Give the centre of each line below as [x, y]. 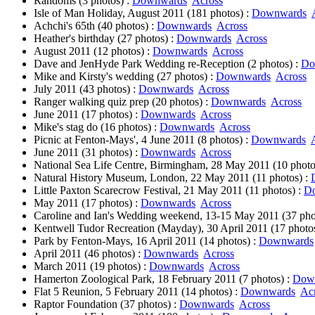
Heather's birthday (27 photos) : [105, 38]
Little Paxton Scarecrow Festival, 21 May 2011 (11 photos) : [169, 190]
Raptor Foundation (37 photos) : [107, 304]
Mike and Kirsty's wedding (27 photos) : [125, 76]
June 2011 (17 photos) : [87, 114]
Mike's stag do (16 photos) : [97, 127]
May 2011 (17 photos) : [87, 203]
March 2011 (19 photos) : [91, 266]
